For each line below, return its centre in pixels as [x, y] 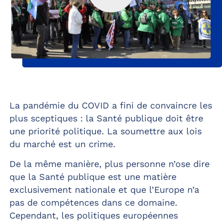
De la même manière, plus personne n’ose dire [109, 164]
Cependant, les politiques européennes [93, 215]
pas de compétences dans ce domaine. [93, 202]
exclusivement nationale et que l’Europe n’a [104, 189]
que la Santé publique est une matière [93, 176]
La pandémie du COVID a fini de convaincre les [111, 105]
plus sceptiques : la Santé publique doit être [106, 118]
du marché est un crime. [62, 144]
